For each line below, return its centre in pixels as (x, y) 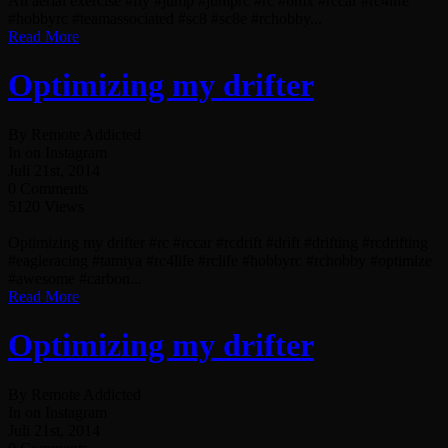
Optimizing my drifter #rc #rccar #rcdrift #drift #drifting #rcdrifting (218, 242)
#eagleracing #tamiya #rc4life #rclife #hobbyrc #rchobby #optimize (220, 260)
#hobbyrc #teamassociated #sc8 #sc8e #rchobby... (165, 18)
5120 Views (46, 206)
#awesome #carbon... (75, 278)
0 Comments (48, 188)
